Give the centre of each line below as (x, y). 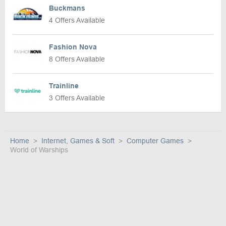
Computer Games (155, 141)
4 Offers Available (77, 20)
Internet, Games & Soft (78, 141)
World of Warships (39, 150)
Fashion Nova (73, 47)
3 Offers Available (77, 98)
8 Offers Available (77, 59)
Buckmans (67, 8)
